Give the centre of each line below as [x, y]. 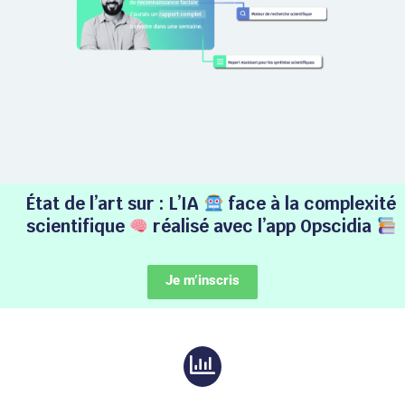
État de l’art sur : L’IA [115, 203]
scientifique [77, 226]
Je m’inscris [202, 280]
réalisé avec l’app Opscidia [263, 226]
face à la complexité [310, 203]
